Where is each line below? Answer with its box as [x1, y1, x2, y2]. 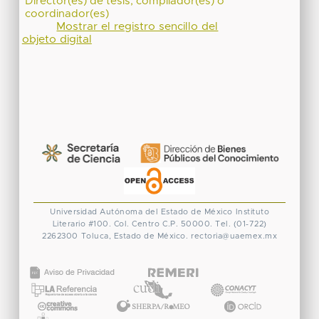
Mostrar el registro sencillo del [56, 21, 219, 32]
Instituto [235, 207, 269, 216]
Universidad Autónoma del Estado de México [50, 207, 233, 216]
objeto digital [21, 33, 92, 45]
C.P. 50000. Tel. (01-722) [162, 219, 267, 228]
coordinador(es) [25, 8, 110, 19]
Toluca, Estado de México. [80, 231, 188, 240]
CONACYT [206, 269, 259, 281]
